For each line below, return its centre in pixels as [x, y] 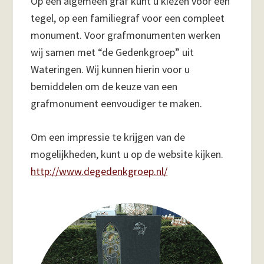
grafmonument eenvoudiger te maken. [117, 104]
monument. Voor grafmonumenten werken [126, 35]
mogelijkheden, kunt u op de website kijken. [127, 154]
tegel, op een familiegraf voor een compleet [128, 18]
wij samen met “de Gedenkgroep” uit [113, 52]
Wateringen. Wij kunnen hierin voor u [110, 70]
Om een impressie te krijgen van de [108, 137]
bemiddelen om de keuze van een [104, 87]
